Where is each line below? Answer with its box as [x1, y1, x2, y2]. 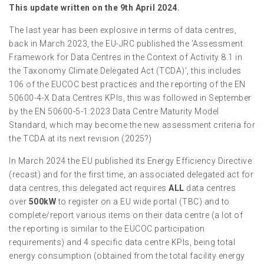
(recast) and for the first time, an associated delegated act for [9, 170, 253, 179]
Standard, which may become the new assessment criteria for [9, 120, 255, 130]
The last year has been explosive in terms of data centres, [9, 25, 236, 35]
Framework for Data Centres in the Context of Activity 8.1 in [9, 52, 242, 62]
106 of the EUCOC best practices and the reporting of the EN [9, 80, 246, 89]
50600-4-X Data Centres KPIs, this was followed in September [9, 93, 252, 103]
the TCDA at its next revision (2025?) [9, 134, 152, 143]
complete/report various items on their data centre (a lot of [9, 210, 243, 220]
